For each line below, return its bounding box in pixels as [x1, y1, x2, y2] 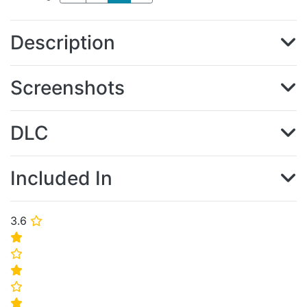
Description [10, 31, 115, 54]
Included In [10, 167, 112, 190]
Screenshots [10, 76, 125, 99]
